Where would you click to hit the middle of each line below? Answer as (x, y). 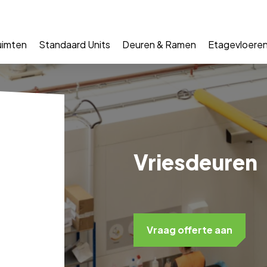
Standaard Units (75, 44)
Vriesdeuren (195, 162)
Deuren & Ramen (159, 44)
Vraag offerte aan (190, 230)
